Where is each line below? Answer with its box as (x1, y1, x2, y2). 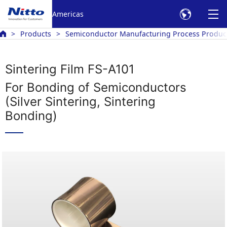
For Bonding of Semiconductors (5, 80, 186, 95)
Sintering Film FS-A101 (5, 62, 134, 77)
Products (20, 29, 51, 39)
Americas (52, 9, 84, 19)
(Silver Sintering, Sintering (5, 94, 156, 109)
